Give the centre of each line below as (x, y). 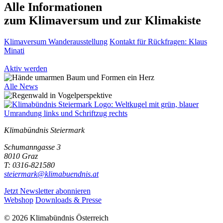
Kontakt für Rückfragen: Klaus (158, 42)
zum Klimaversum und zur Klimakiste (103, 21)
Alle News (21, 86)
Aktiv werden (26, 68)
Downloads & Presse (68, 200)
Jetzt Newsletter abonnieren (47, 191)
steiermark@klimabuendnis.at (51, 174)
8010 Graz (21, 156)
